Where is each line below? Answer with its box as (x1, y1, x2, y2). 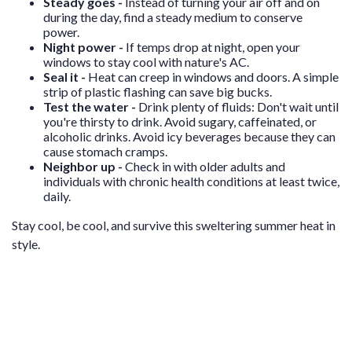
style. (12, 236, 42, 252)
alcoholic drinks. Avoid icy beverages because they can (43, 129, 335, 145)
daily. (43, 189, 73, 204)
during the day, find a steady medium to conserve (43, 9, 302, 25)
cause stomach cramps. (43, 144, 167, 159)
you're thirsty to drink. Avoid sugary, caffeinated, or (43, 114, 317, 130)
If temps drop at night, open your (126, 39, 300, 55)
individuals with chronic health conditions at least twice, (43, 174, 339, 189)
